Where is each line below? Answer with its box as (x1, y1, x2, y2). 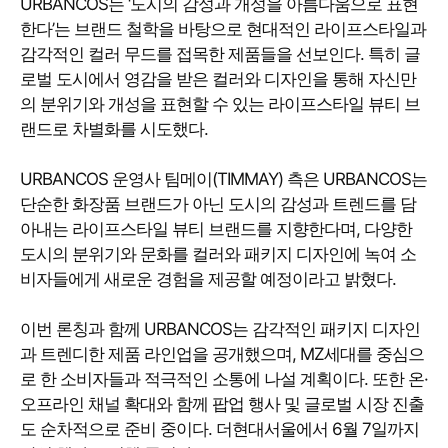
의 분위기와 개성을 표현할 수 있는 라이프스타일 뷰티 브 (20, 93, 420, 114)
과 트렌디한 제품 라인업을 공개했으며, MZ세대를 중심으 (20, 343, 424, 364)
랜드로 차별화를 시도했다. (20, 118, 208, 139)
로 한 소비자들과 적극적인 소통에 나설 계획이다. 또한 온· (20, 368, 428, 389)
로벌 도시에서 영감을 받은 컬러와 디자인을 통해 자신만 (20, 68, 416, 89)
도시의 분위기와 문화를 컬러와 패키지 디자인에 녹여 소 (20, 243, 416, 264)
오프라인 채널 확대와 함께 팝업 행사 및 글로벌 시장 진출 (20, 393, 424, 414)
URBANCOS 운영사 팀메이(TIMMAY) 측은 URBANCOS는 (20, 168, 427, 189)
